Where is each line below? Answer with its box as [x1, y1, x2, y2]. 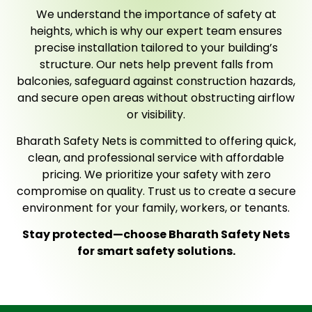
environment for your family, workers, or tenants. [22, 199, 290, 216]
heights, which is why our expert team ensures [30, 22, 282, 39]
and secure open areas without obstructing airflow [17, 89, 295, 106]
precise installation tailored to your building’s [34, 39, 278, 56]
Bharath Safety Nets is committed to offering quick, [16, 132, 296, 149]
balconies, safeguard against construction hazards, [17, 72, 295, 89]
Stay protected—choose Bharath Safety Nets [22, 226, 290, 243]
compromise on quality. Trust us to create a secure [16, 182, 296, 199]
